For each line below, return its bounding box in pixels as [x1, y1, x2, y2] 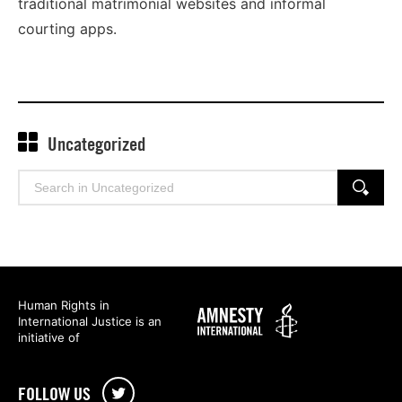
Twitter [103, 382, 152, 400]
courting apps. [18, 20, 117, 39]
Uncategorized [48, 133, 146, 156]
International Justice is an [18, 314, 162, 329]
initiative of [18, 330, 80, 345]
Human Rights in [18, 298, 109, 313]
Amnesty [185, 298, 245, 317]
